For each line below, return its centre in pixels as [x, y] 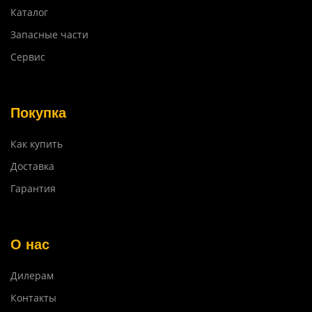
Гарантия [33, 189]
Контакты [33, 298]
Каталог [29, 13]
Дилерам [32, 276]
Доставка [32, 166]
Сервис [28, 57]
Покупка [38, 113]
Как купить [37, 144]
